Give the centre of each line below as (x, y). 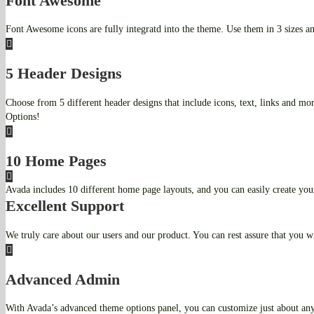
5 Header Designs (64, 74)
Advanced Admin (63, 279)
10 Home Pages (56, 161)
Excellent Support (65, 206)
